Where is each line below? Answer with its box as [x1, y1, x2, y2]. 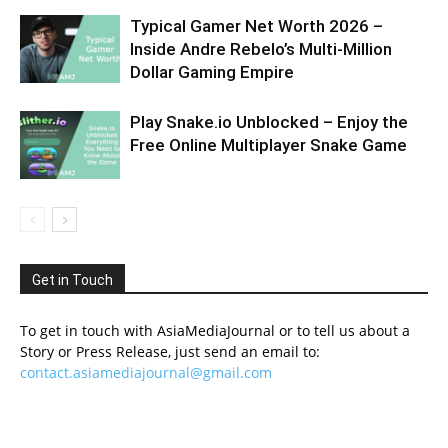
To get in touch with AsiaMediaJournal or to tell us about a [20, 320, 410, 340]
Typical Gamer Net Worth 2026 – [130, 15, 383, 36]
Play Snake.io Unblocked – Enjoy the [130, 111, 408, 132]
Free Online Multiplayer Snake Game [130, 134, 407, 155]
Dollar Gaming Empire [130, 61, 294, 82]
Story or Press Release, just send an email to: [20, 341, 320, 361]
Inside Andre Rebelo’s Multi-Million [130, 38, 392, 59]
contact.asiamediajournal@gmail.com [20, 362, 272, 382]
